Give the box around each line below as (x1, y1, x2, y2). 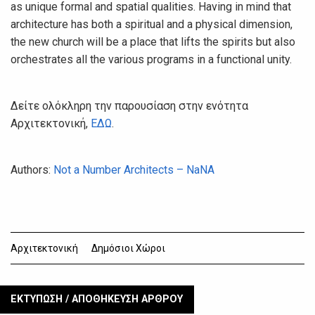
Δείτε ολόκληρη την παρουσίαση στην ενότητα (11, 98, 248, 112)
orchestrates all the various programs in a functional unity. (11, 52, 295, 66)
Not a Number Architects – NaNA (53, 162, 214, 176)
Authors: (11, 162, 53, 176)
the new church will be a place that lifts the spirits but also (11, 34, 295, 49)
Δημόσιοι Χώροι (91, 242, 165, 254)
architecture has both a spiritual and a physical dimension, (11, 17, 292, 31)
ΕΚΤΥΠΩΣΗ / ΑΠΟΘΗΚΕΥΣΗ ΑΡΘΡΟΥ (11, 292, 184, 305)
